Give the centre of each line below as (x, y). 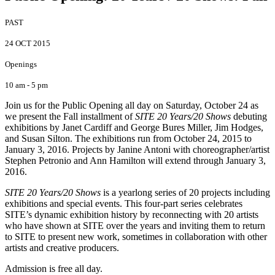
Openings (21, 64)
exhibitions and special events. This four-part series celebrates (124, 203)
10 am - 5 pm (26, 85)
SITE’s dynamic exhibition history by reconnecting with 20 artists (132, 214)
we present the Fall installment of (70, 116)
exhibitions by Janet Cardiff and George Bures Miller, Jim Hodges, (134, 127)
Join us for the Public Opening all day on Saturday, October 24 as (132, 105)
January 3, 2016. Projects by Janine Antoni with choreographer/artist (137, 149)
